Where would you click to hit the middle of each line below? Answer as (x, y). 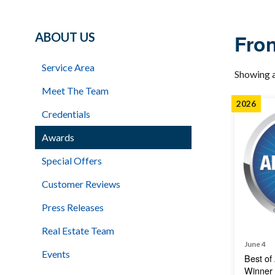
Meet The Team (75, 91)
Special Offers (72, 161)
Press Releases (73, 207)
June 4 (255, 244)
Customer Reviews (81, 184)
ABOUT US (65, 37)
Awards (58, 137)
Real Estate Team (78, 231)
